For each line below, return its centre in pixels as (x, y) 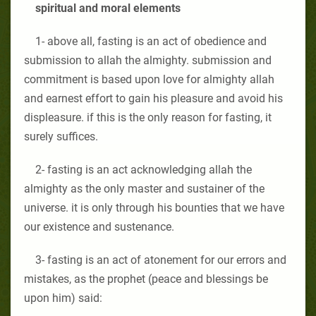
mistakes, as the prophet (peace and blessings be (146, 279)
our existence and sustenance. (99, 226)
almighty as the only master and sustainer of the (144, 188)
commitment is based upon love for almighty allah (149, 79)
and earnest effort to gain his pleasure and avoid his (153, 98)
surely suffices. (61, 136)
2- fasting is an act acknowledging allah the (144, 169)
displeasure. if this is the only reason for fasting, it (148, 117)
